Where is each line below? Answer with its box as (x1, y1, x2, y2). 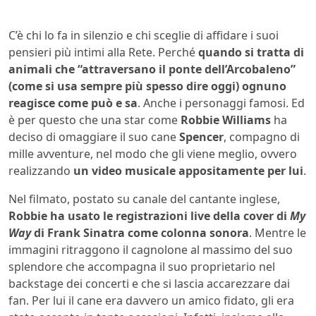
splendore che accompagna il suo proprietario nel (8, 258, 275, 274)
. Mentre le (249, 224, 306, 241)
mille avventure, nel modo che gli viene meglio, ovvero (8, 145, 297, 162)
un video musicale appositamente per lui (71, 162, 303, 178)
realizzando (8, 162, 71, 178)
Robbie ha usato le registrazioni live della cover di (8, 207, 290, 224)
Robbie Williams (181, 111, 271, 128)
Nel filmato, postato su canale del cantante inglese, (8, 190, 280, 207)
